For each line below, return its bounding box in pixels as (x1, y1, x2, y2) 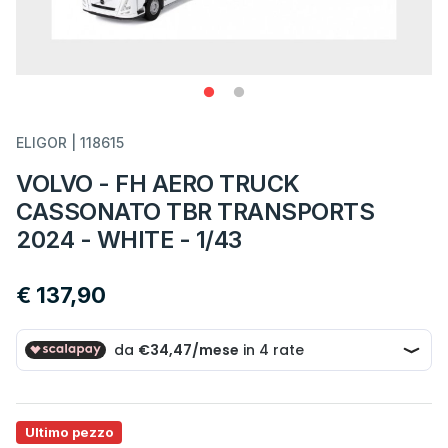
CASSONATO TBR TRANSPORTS (16, 197, 375, 226)
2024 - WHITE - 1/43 (16, 225, 242, 254)
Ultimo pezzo (24, 424, 114, 440)
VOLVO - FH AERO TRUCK (16, 169, 300, 198)
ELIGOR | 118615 (16, 134, 124, 151)
